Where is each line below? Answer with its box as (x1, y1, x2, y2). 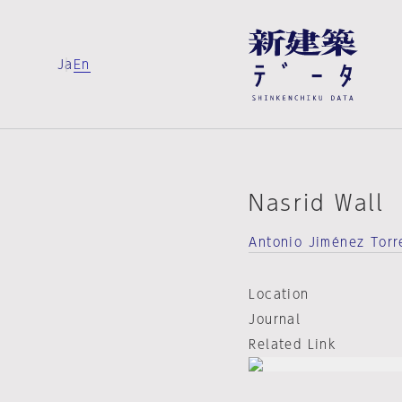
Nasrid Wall (249, 192, 385, 214)
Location (249, 288, 310, 301)
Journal (249, 313, 301, 326)
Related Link (249, 338, 337, 351)
